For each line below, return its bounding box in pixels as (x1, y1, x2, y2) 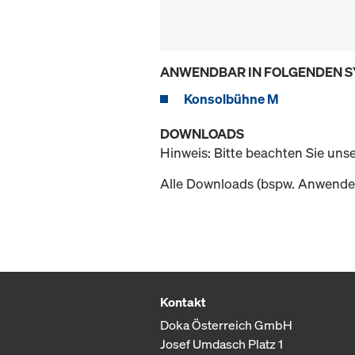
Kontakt (160, 293, 206, 311)
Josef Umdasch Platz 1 (160, 335, 283, 353)
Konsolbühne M (184, 90, 279, 109)
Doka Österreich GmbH (160, 316, 292, 334)
